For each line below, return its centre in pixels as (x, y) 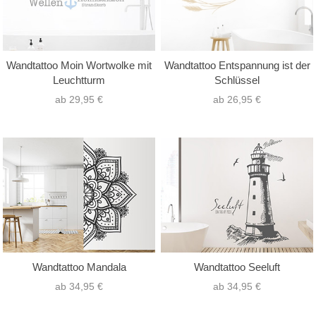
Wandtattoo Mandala (79, 267)
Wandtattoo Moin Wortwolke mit (79, 66)
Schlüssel (237, 80)
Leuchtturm (79, 80)
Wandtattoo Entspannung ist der (237, 66)
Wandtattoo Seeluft (237, 267)
